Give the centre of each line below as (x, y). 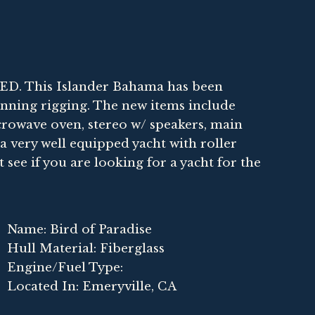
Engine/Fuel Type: (65, 267)
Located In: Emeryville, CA (92, 286)
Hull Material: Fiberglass (86, 248)
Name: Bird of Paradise (79, 229)
